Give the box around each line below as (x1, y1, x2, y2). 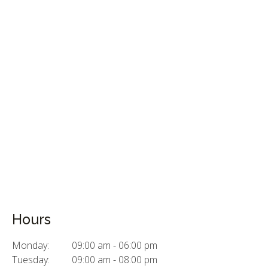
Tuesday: (12, 252, 50, 266)
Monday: (12, 238, 49, 252)
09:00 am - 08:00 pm (72, 252, 157, 266)
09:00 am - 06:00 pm (72, 238, 157, 252)
